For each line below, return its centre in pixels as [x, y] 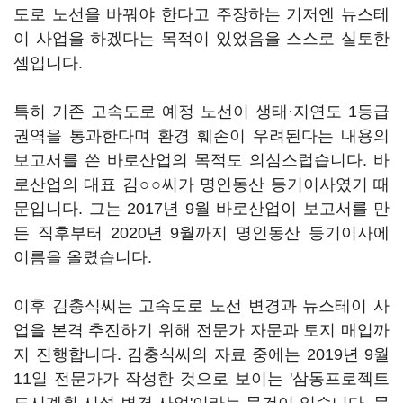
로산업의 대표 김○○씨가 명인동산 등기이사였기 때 [201, 184]
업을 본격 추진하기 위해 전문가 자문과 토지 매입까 [201, 330]
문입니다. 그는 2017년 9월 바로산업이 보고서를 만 [201, 209]
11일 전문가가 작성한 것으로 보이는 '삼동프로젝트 [201, 379]
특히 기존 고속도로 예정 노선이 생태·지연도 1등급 [201, 112]
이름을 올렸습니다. [85, 257]
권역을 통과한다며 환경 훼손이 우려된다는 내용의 [201, 136]
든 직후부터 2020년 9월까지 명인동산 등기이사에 [201, 233]
